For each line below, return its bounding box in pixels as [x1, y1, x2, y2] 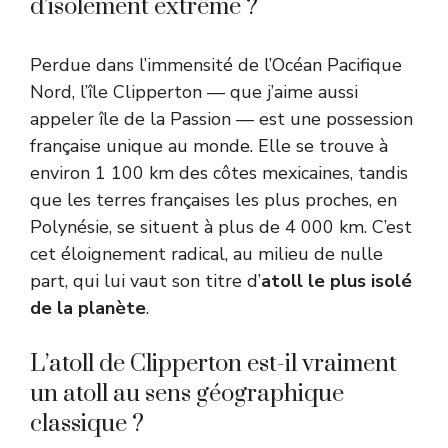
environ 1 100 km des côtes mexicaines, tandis [30, 160, 408, 185]
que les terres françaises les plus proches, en [30, 187, 397, 212]
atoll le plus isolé [261, 268, 412, 293]
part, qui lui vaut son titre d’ [30, 268, 261, 293]
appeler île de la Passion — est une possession [30, 106, 413, 131]
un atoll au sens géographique [30, 378, 344, 409]
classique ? [30, 408, 144, 439]
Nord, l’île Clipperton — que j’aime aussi [30, 79, 358, 104]
